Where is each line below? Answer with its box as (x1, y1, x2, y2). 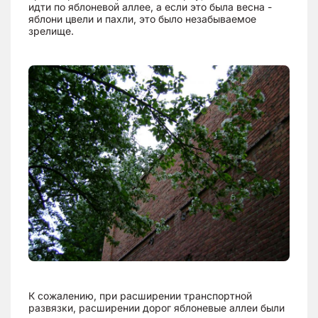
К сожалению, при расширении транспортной (28, 290, 252, 302)
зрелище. (28, 25, 77, 37)
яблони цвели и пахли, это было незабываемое (28, 13, 256, 25)
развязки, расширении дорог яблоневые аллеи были (28, 302, 285, 314)
